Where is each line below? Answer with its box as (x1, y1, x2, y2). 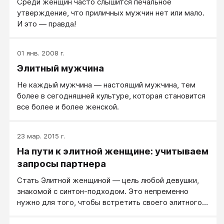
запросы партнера (17, 157, 106, 169)
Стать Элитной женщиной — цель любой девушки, (17, 175, 199, 185)
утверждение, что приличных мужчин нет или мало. (17, 7, 204, 17)
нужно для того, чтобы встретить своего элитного (17, 197, 202, 207)
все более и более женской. (17, 101, 121, 111)
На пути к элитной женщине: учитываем (17, 145, 208, 157)
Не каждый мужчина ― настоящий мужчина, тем (17, 79, 195, 89)
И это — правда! (17, 18, 76, 28)
